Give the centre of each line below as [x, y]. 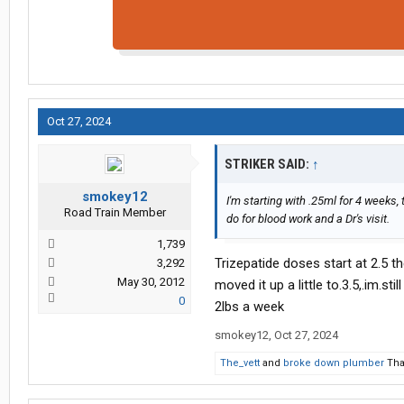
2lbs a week [249, 307]
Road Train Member [115, 213]
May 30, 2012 [151, 282]
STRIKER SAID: [268, 165]
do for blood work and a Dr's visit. [308, 219]
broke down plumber [334, 363]
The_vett [240, 363]
